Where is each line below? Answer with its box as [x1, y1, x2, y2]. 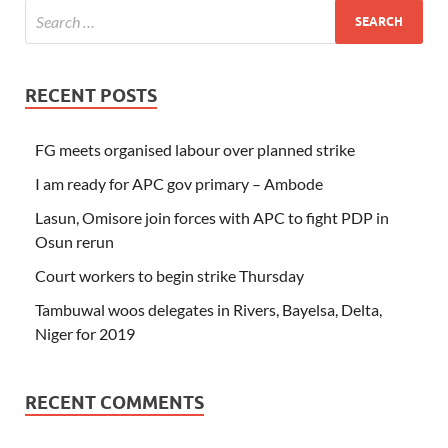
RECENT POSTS [25, 85, 157, 107]
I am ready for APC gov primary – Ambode [35, 174, 323, 194]
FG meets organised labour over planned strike [35, 140, 355, 160]
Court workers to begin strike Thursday [35, 266, 304, 286]
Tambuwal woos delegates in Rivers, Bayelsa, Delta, [35, 300, 382, 320]
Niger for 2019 [35, 324, 135, 344]
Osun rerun [35, 232, 114, 252]
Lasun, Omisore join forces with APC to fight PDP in [35, 208, 389, 228]
